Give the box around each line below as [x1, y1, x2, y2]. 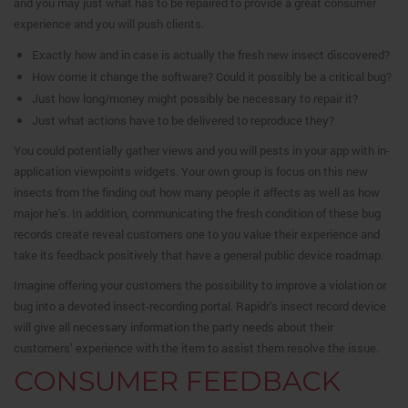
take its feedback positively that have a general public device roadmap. [14, 247, 383, 263]
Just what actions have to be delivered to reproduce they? [32, 112, 334, 128]
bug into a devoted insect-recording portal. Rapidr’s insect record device [14, 298, 386, 314]
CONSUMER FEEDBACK [14, 364, 341, 398]
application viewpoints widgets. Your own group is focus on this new [14, 163, 368, 179]
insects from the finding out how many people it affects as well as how [14, 184, 380, 200]
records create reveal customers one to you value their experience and [14, 226, 380, 242]
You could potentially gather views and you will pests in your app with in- [14, 142, 390, 158]
